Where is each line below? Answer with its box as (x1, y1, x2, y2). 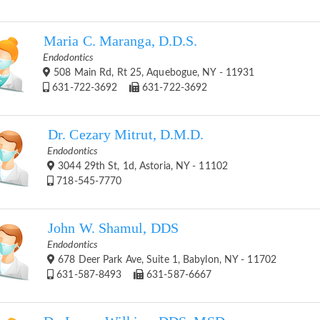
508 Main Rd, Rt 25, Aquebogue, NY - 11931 (51, 67, 255, 78)
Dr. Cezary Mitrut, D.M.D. (48, 126, 204, 142)
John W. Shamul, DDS (48, 220, 179, 236)
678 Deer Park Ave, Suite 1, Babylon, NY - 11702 (55, 254, 276, 265)
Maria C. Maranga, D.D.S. (44, 33, 198, 49)
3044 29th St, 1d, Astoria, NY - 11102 (55, 161, 228, 171)
